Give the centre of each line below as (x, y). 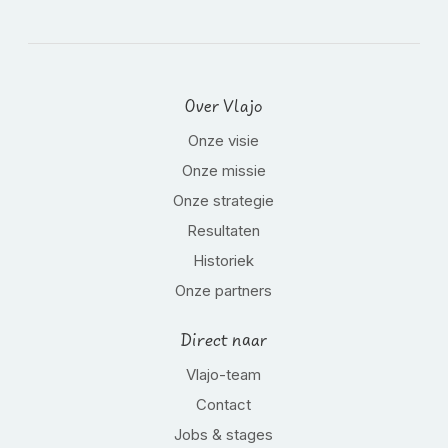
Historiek (224, 260)
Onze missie (223, 170)
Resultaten (224, 230)
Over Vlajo (223, 107)
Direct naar (223, 341)
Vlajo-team (224, 374)
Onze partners (224, 290)
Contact (224, 404)
